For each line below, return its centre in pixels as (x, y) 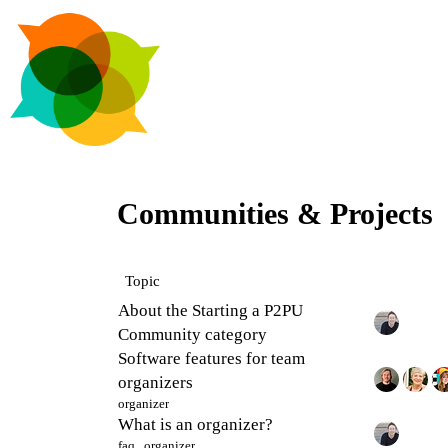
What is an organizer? (195, 424)
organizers (155, 382)
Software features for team (211, 358)
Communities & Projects (275, 214)
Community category (192, 334)
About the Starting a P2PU (210, 310)
